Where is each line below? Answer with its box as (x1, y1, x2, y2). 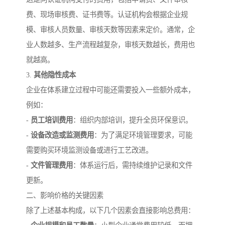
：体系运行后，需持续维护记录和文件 (73, 161, 192, 170)
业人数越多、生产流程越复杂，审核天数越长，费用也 (26, 41, 195, 49)
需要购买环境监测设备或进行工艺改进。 (26, 146, 153, 155)
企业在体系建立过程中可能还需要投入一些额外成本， (26, 86, 195, 94)
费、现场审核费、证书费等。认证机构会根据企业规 (26, 11, 188, 19)
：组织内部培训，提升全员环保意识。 (73, 116, 192, 125)
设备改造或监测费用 (31, 131, 94, 140)
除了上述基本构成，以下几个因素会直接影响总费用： (26, 206, 195, 215)
